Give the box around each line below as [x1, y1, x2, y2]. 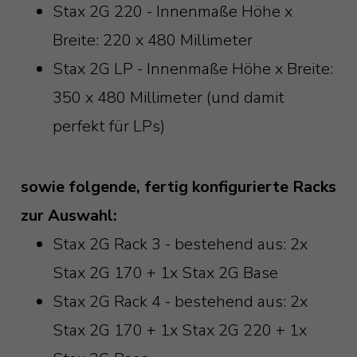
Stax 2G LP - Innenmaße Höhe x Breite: [52, 58, 333, 80]
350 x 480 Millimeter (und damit [52, 87, 284, 109]
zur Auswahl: [20, 205, 117, 227]
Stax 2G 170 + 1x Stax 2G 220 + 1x [52, 320, 307, 342]
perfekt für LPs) [52, 116, 165, 138]
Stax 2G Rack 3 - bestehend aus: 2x [52, 233, 308, 256]
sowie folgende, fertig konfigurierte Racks [20, 176, 336, 198]
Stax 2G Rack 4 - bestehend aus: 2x [52, 291, 308, 313]
